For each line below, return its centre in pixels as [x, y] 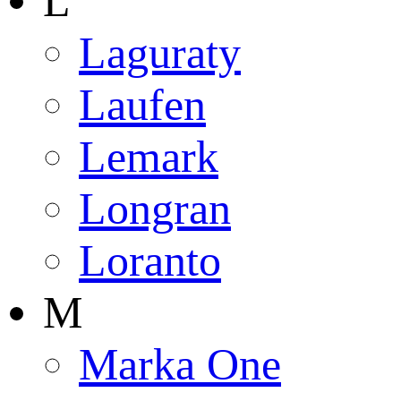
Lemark [149, 157]
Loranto [150, 261]
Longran [155, 209]
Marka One [180, 365]
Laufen [142, 105]
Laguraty [160, 53]
